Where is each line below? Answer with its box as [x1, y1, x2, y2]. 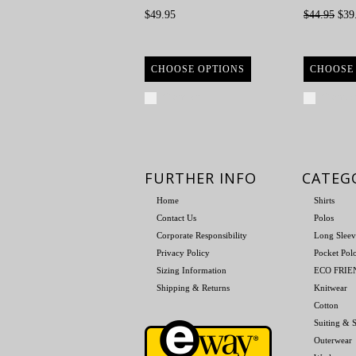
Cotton [314, 300, 339, 310]
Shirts [314, 195, 335, 205]
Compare [163, 91, 203, 103]
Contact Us [157, 213, 196, 222]
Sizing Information [157, 265, 226, 275]
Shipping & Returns [157, 283, 230, 292]
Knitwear [314, 283, 347, 292]
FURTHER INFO [145, 168, 257, 188]
